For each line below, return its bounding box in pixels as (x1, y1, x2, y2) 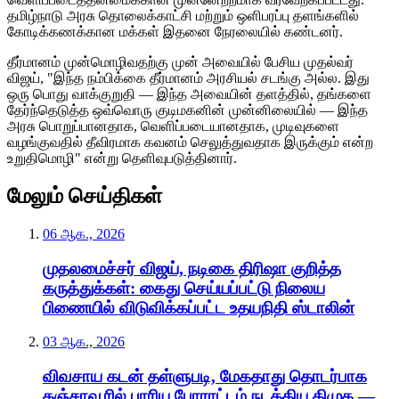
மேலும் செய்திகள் (7, 183, 162, 208)
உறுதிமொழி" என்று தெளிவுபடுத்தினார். (7, 150, 237, 166)
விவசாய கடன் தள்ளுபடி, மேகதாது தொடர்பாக (43, 366, 367, 386)
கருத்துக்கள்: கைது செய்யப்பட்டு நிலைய (43, 278, 325, 297)
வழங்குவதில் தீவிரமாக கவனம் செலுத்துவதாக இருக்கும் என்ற (7, 134, 373, 150)
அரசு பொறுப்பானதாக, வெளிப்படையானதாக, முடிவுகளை (7, 118, 339, 134)
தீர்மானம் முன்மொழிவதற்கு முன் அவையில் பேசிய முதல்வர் (7, 53, 354, 69)
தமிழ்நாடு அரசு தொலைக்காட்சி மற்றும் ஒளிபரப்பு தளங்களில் (7, 7, 359, 23)
